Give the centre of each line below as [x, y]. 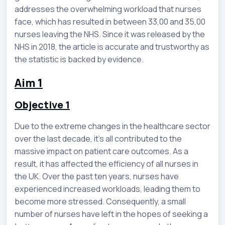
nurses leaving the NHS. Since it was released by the [110, 34]
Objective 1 [42, 104]
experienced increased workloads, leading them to [107, 189]
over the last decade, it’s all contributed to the [98, 138]
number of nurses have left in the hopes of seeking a [111, 214]
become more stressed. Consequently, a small [100, 201]
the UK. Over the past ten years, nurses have [97, 176]
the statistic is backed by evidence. [79, 59]
